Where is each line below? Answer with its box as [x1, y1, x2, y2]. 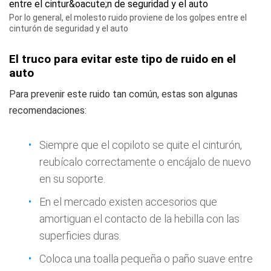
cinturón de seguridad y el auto [9, 24, 128, 33]
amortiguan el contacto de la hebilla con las [39, 212, 240, 225]
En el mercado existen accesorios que [39, 195, 217, 208]
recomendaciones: [9, 105, 87, 116]
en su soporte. [39, 172, 105, 185]
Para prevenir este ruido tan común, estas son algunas [9, 88, 238, 100]
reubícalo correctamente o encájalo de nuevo [39, 155, 251, 168]
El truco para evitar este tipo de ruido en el [9, 52, 236, 66]
